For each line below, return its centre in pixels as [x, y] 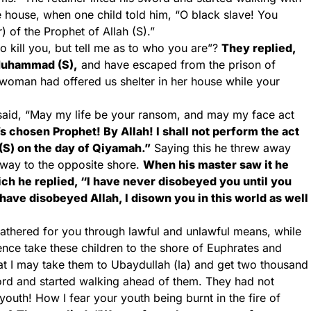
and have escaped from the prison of [177, 65]
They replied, [259, 48]
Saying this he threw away [221, 148]
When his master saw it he [216, 165]
